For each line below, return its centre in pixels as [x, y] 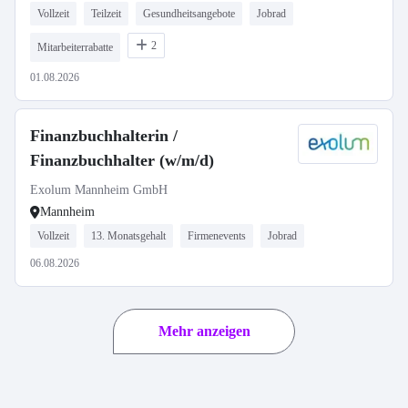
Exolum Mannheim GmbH [99, 190]
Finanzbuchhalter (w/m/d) [122, 160]
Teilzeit [106, 14]
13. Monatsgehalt [128, 236]
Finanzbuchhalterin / [104, 136]
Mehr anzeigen [204, 331]
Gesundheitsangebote [189, 14]
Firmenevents [217, 236]
